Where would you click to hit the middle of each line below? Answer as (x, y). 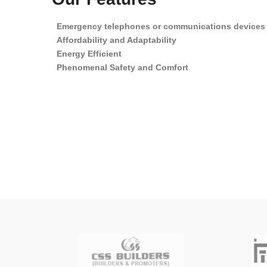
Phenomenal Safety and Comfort (122, 67)
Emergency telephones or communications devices (160, 26)
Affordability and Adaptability (117, 40)
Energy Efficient (89, 53)
